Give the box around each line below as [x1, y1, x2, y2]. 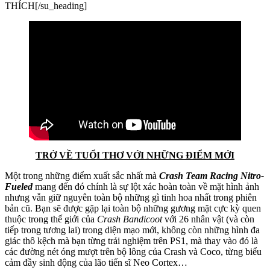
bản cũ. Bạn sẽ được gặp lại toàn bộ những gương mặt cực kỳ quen [5, 202, 261, 213]
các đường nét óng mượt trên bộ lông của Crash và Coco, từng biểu [5, 246, 262, 257]
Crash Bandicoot [97, 213, 162, 224]
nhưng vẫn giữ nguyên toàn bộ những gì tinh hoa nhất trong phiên [5, 192, 257, 202]
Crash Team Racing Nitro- [159, 170, 264, 181]
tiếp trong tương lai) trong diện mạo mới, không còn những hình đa [5, 224, 260, 235]
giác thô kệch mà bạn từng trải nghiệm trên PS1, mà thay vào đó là [5, 235, 258, 246]
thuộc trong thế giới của [5, 213, 97, 224]
